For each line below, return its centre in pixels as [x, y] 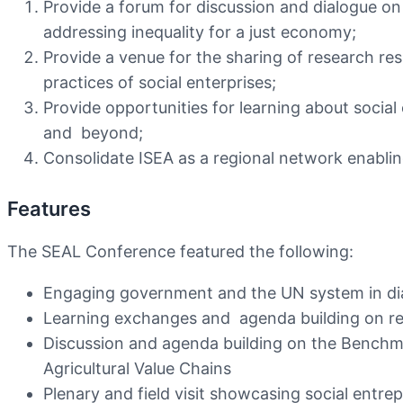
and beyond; [93, 132]
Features [49, 208]
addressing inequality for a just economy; [200, 31]
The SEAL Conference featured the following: [180, 251]
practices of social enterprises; [160, 82]
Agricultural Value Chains [137, 368]
